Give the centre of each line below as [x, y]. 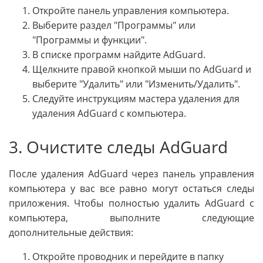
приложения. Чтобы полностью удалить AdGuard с [131, 203]
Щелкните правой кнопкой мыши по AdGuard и [142, 70]
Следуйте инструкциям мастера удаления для [136, 99]
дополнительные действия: [71, 232]
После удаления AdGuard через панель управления [131, 173]
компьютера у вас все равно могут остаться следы [131, 188]
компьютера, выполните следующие [131, 218]
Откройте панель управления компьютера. [131, 11]
